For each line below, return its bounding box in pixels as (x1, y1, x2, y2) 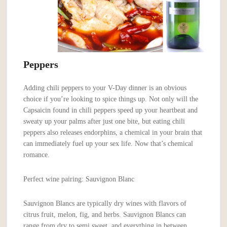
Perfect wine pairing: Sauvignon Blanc (23, 175, 135, 183)
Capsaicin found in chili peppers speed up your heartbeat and (23, 106, 198, 115)
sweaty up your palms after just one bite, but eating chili (23, 118, 185, 126)
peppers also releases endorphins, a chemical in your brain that (23, 129, 203, 137)
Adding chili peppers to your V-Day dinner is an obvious (23, 84, 187, 92)
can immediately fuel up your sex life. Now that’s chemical (23, 140, 194, 148)
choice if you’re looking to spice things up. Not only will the (23, 95, 199, 103)
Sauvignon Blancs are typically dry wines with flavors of (23, 200, 187, 208)
